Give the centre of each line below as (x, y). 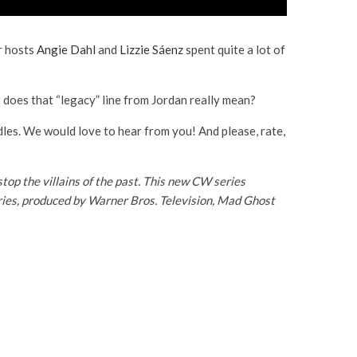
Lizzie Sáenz (151, 49)
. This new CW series (192, 180)
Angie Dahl (66, 49)
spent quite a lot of (234, 49)
